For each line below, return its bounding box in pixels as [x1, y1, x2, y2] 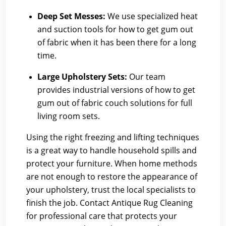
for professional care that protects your [26, 210, 177, 221]
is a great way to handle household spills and [26, 145, 197, 156]
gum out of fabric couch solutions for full [37, 97, 192, 108]
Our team [127, 71, 165, 82]
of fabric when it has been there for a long [37, 37, 196, 48]
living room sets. [37, 110, 100, 122]
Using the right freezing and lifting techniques [26, 132, 199, 143]
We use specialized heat [105, 11, 198, 22]
